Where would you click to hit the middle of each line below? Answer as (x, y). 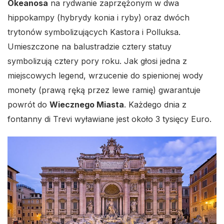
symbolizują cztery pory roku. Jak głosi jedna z (97, 61)
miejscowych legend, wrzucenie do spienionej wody (105, 76)
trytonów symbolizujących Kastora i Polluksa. (94, 32)
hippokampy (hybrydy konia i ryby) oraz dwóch (98, 18)
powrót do (28, 105)
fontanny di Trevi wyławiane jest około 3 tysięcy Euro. (109, 119)
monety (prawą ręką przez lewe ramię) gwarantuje (104, 90)
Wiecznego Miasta (87, 105)
